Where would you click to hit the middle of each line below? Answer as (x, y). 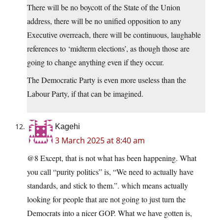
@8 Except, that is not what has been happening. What (112, 158)
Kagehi (68, 127)
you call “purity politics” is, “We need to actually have (110, 172)
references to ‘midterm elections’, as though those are (108, 49)
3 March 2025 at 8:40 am (100, 141)
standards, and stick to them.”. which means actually (108, 186)
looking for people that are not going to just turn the (106, 199)
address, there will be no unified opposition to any (104, 21)
